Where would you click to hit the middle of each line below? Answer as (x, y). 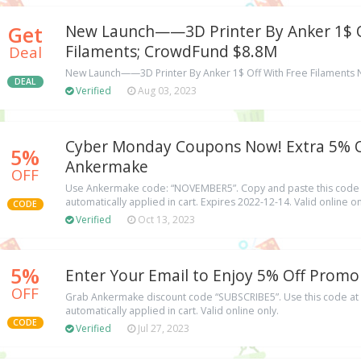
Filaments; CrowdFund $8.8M (171, 52)
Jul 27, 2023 (162, 328)
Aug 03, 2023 (166, 91)
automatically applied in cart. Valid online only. (172, 310)
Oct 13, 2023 (165, 219)
